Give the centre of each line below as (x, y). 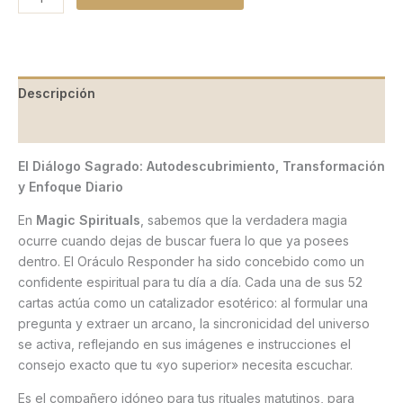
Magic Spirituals (88, 220)
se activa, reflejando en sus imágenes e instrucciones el (184, 345)
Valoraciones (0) (71, 127)
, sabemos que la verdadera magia (244, 220)
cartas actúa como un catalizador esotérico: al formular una (193, 303)
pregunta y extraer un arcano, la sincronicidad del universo (194, 324)
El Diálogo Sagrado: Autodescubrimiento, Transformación (201, 166)
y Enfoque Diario (71, 187)
